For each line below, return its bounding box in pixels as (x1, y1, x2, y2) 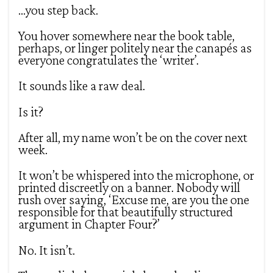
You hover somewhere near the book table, (18, 27, 235, 43)
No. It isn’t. (18, 242, 75, 258)
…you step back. (18, 2, 98, 18)
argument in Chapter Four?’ (18, 216, 160, 232)
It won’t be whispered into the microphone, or (18, 168, 254, 183)
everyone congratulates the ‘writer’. (18, 52, 199, 68)
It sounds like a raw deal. (18, 78, 145, 94)
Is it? (18, 104, 43, 119)
